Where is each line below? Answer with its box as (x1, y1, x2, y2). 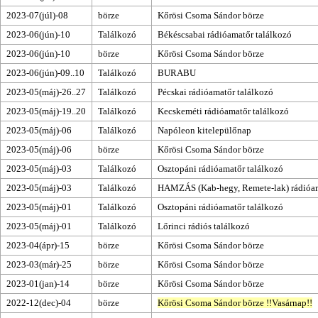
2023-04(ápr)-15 (6, 239, 70, 251)
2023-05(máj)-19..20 (6, 105, 86, 116)
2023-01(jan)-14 (6, 278, 70, 289)
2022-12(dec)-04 (6, 297, 71, 308)
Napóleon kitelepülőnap (158, 124, 251, 136)
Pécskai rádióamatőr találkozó (158, 86, 273, 97)
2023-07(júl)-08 (6, 9, 68, 21)
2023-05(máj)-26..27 (6, 86, 86, 97)
